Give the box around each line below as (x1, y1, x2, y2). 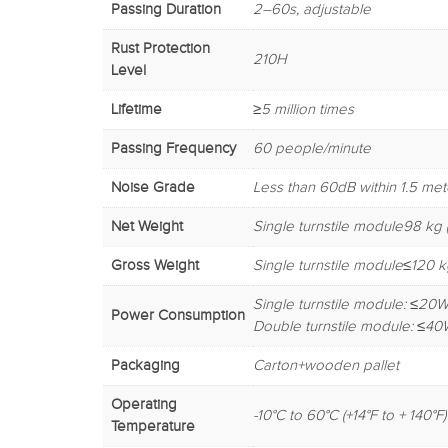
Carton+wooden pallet (253, 356, 399, 374)
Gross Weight (111, 256, 199, 274)
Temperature (111, 417, 195, 435)
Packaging (111, 356, 180, 374)
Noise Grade (111, 178, 195, 196)
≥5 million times (253, 100, 354, 118)
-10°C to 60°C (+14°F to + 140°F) (253, 406, 446, 424)
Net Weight (111, 217, 183, 235)
